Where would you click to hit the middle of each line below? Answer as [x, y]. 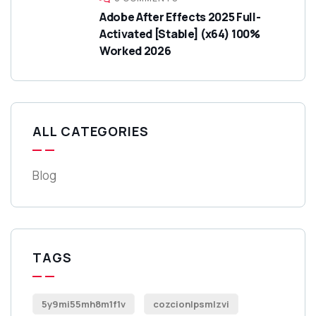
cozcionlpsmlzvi [191, 304]
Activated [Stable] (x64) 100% [180, 34]
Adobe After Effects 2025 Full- [180, 17]
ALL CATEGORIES [91, 131]
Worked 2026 [135, 50]
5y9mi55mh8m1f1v [84, 304]
